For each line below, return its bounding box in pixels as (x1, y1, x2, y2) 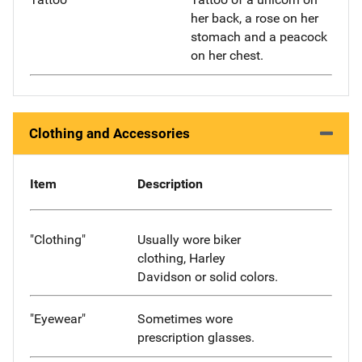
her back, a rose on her (191, 11, 318, 27)
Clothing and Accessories (29, 124, 190, 141)
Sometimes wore (137, 311, 233, 327)
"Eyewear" (30, 311, 86, 327)
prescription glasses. (137, 330, 255, 346)
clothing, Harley (137, 250, 225, 266)
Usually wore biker (137, 231, 241, 247)
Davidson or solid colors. (137, 268, 278, 284)
